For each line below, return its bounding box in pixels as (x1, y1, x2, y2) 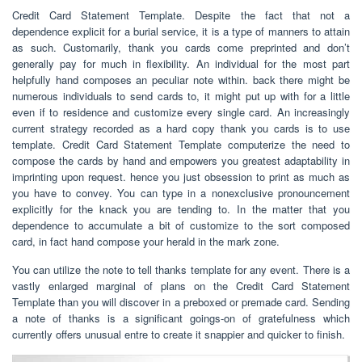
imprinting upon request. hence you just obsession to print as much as (12, 169, 350, 185)
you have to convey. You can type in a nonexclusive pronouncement (12, 185, 350, 201)
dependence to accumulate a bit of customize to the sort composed (12, 217, 350, 234)
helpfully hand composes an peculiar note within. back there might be (12, 72, 350, 88)
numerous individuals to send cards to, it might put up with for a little (12, 88, 350, 104)
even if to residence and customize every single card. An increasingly (12, 104, 350, 120)
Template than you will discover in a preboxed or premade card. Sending (12, 294, 350, 310)
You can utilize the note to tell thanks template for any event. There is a (12, 262, 350, 278)
